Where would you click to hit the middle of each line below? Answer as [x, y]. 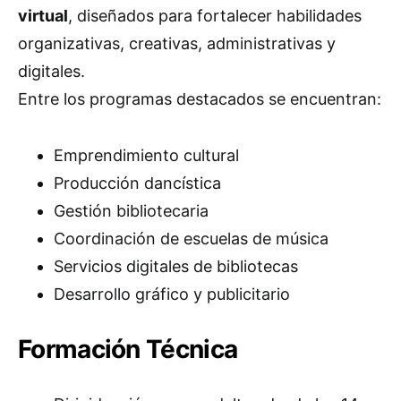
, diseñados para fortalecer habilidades [215, 16]
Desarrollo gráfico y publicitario [172, 294]
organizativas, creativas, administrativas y [177, 43]
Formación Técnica [128, 349]
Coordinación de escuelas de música [191, 239]
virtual [43, 16]
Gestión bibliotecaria [131, 211]
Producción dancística [137, 183]
